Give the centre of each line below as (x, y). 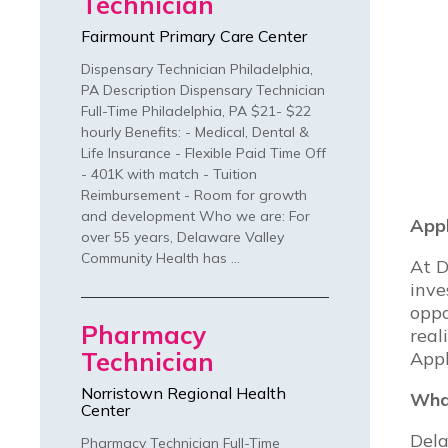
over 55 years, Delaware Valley (182, 237)
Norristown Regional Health (183, 393)
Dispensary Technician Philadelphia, (197, 69)
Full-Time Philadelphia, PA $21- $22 (196, 111)
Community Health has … (160, 258)
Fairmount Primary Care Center (194, 36)
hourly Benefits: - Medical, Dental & (195, 132)
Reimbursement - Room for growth (194, 195)
